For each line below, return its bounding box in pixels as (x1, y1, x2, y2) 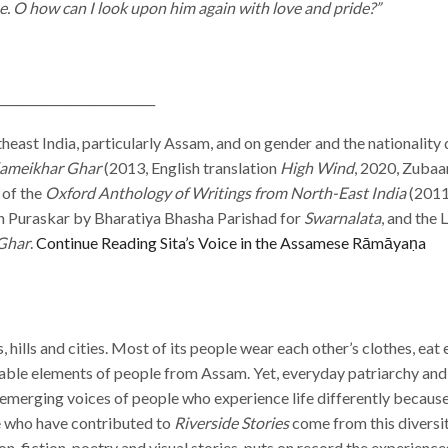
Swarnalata (304, 207, 381, 227)
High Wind (280, 157, 354, 177)
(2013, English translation (101, 157, 280, 177)
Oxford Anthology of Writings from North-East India (45, 182, 406, 202)
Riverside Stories (174, 412, 289, 432)
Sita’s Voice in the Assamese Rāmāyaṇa (157, 232, 426, 252)
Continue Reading (36, 232, 157, 252)
